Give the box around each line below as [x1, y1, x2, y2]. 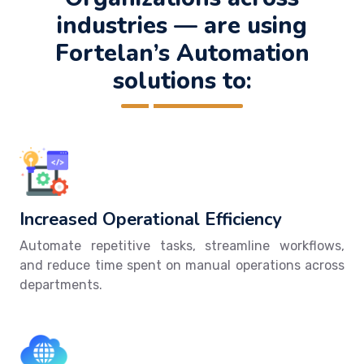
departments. [19, 276, 102, 292]
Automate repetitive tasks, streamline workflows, [19, 237, 344, 253]
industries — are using [57, 9, 307, 41]
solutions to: [112, 64, 252, 97]
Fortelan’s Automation [54, 37, 310, 69]
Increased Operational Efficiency [19, 206, 281, 232]
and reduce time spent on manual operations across [19, 257, 344, 273]
